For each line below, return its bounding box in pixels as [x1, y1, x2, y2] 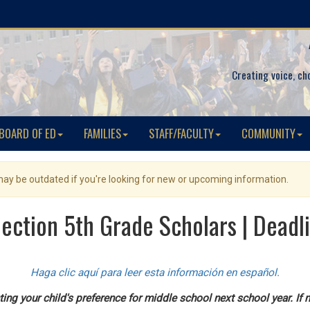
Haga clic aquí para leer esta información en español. [30, 266, 280, 279]
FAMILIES [84, 125, 121, 142]
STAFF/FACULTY [149, 125, 214, 142]
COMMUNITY [241, 125, 295, 142]
